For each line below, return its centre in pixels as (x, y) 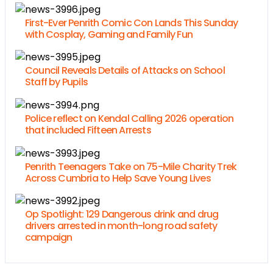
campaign (49, 238)
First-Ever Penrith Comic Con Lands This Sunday (132, 23)
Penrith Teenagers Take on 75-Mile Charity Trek (131, 166)
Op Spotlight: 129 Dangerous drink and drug (122, 214)
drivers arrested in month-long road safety (121, 226)
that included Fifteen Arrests (88, 130)
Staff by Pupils (56, 82)
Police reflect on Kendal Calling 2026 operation (129, 119)
